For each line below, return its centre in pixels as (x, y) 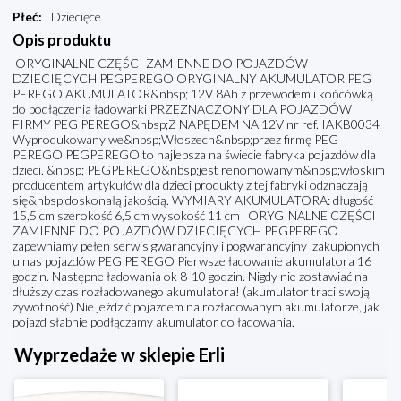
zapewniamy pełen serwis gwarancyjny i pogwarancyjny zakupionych (196, 246)
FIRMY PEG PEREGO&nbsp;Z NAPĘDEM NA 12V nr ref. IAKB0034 (196, 124)
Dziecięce (76, 17)
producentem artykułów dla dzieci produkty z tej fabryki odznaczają (190, 185)
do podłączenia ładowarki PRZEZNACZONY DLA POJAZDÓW (182, 109)
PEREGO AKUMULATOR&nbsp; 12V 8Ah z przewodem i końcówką (193, 94)
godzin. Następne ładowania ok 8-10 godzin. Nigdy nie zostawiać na (190, 277)
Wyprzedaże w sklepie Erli (119, 355)
